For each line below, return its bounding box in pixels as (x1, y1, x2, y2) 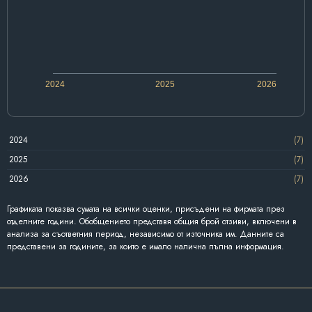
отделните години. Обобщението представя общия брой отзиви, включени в (7, 214, 297, 228)
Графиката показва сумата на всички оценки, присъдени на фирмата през (7, 202, 285, 215)
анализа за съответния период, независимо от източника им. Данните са (7, 227, 284, 240)
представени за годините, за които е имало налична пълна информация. (7, 240, 284, 253)
